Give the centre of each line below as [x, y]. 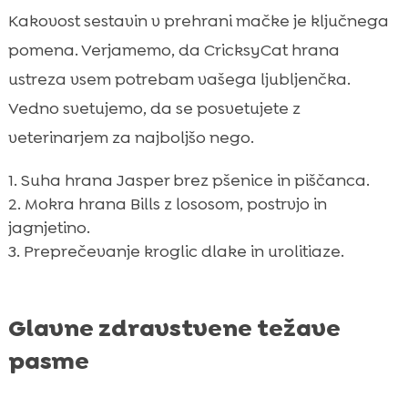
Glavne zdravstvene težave [174, 327]
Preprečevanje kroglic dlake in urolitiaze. [184, 251]
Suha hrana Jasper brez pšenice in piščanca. [195, 180]
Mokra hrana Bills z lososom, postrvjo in [175, 204]
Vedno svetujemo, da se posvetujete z [154, 108]
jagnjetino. [49, 227]
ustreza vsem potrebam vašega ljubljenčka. [179, 79]
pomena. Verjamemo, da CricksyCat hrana [173, 50]
